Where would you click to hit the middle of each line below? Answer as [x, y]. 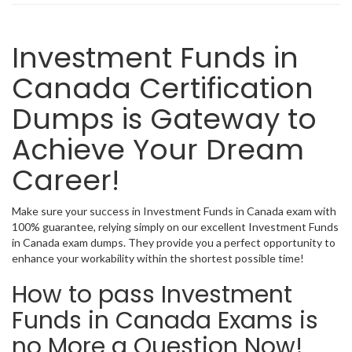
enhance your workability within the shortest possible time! [158, 258]
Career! [66, 180]
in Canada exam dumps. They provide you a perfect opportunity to [174, 242]
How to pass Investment [152, 295]
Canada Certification [163, 88]
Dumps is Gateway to [164, 119]
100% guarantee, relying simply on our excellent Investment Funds [175, 227]
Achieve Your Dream [158, 150]
